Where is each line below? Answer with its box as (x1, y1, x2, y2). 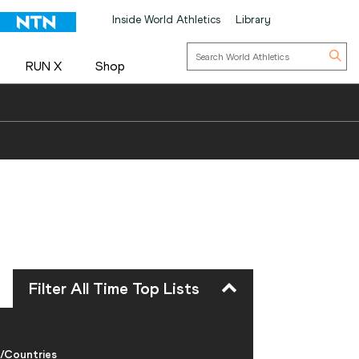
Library (236, 13, 271, 26)
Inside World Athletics (112, 13, 220, 26)
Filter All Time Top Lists (29, 278, 200, 298)
